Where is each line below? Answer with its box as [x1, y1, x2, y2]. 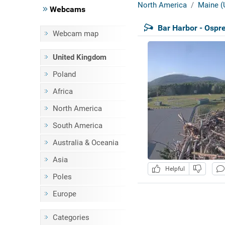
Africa [52, 87, 73, 96]
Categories [52, 213, 89, 222]
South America [52, 121, 102, 130]
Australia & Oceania [52, 138, 119, 147]
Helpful [162, 165, 185, 173]
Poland [52, 70, 76, 79]
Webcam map [52, 29, 98, 38]
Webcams [47, 5, 85, 14]
